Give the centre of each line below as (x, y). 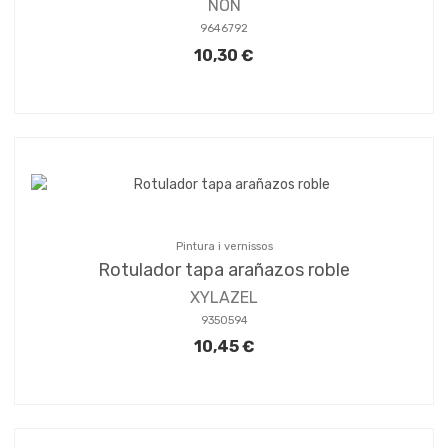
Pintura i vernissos (224, 247)
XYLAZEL (224, 297)
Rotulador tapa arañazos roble (224, 270)
